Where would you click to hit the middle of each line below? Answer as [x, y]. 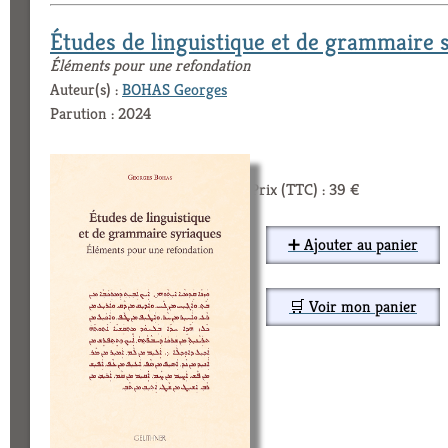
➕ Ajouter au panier [353, 245]
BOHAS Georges [174, 90]
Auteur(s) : [86, 90]
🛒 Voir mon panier [353, 307]
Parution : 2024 [100, 114]
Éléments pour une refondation [150, 66]
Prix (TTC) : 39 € [305, 190]
